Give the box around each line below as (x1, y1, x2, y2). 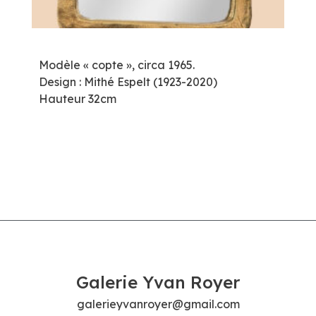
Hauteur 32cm (39, 91, 116, 106)
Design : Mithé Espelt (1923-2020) (39, 74, 217, 89)
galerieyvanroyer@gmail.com (76, 296, 240, 311)
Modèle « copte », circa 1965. (39, 57, 195, 72)
